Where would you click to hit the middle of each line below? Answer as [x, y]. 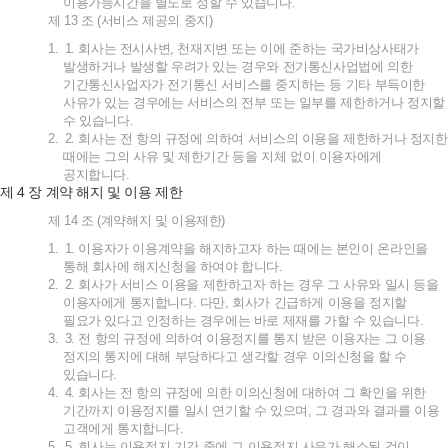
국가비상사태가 [374, 48]
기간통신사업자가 [113, 84]
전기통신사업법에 [333, 66]
